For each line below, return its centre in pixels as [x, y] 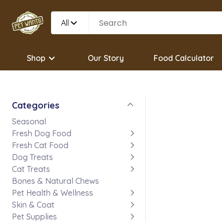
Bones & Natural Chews [55, 181]
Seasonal [29, 121]
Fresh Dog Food [42, 133]
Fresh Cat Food [40, 145]
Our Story [106, 58]
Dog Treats [32, 157]
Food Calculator [184, 58]
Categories [36, 105]
